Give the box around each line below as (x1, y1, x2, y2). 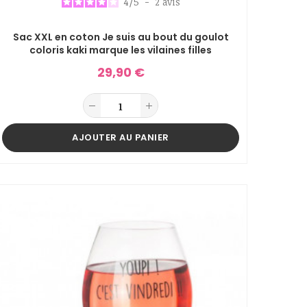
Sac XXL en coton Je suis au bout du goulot (12, 30, 229, 45)
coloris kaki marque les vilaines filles (29, 43, 212, 58)
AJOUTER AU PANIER (72, 131, 169, 145)
